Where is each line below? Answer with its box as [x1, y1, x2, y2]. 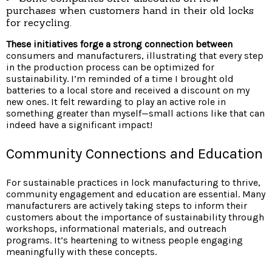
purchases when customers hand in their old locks [6, 4, 254, 16]
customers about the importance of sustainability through [6, 211, 264, 223]
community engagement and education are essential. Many [6, 188, 265, 200]
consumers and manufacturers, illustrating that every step [6, 49, 263, 61]
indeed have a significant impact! [6, 118, 152, 131]
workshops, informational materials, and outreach [6, 222, 226, 234]
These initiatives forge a [6, 38, 110, 50]
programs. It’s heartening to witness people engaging [6, 234, 243, 246]
